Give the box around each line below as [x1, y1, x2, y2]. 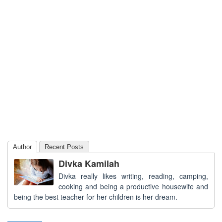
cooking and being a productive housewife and [58, 181, 208, 191]
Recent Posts [45, 143, 84, 151]
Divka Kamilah [58, 157, 119, 170]
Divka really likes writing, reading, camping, [58, 170, 208, 181]
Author [13, 143, 32, 151]
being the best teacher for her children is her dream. [14, 191, 177, 202]
